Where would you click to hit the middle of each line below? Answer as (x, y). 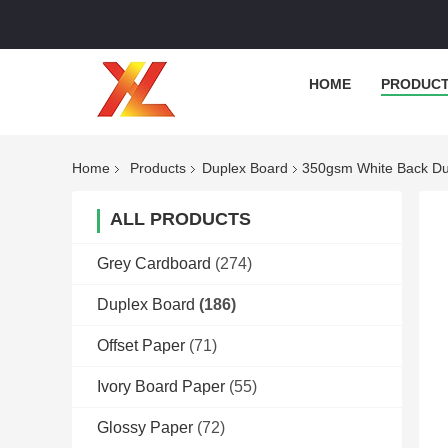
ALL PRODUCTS (180, 219)
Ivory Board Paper (161, 387)
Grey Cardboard (154, 264)
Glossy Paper (145, 428)
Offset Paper (141, 346)
